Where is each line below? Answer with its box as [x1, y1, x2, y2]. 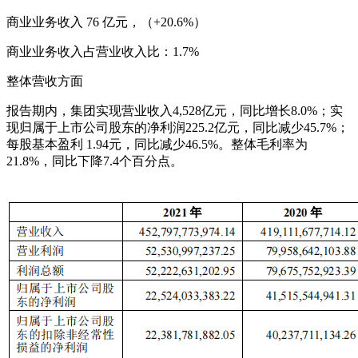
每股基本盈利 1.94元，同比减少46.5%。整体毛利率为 [6, 137, 308, 151]
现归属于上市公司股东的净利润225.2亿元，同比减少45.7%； [6, 120, 349, 134]
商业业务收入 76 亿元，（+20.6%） [6, 14, 206, 29]
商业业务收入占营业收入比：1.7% [6, 44, 199, 58]
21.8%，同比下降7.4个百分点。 [6, 153, 183, 168]
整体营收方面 [6, 74, 83, 88]
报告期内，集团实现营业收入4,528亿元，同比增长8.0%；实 [6, 103, 343, 117]
